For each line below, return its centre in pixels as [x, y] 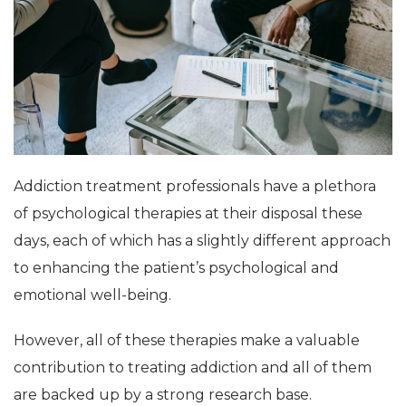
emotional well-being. [92, 295]
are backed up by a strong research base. [163, 395]
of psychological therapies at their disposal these [188, 214]
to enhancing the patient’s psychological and [176, 268]
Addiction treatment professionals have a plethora [195, 187]
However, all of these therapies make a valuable [187, 341]
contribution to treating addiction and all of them [193, 368]
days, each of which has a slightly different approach [202, 241]
